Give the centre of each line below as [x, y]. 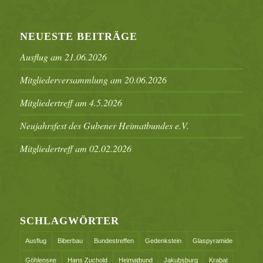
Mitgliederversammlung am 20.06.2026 [93, 80]
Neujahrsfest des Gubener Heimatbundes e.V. [104, 126]
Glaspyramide [212, 241]
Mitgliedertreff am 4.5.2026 [71, 103]
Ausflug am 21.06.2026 [63, 57]
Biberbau [70, 241]
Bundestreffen [114, 241]
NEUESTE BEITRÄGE [78, 37]
